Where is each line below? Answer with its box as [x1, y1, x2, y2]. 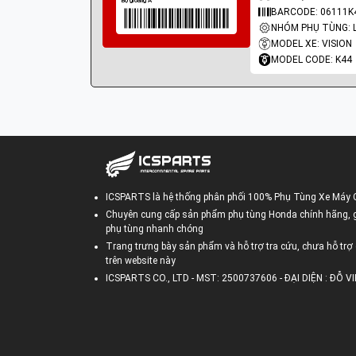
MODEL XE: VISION [270, 38, 352, 49]
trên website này [106, 255, 176, 266]
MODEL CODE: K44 [270, 54, 352, 65]
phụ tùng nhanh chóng [106, 223, 203, 234]
